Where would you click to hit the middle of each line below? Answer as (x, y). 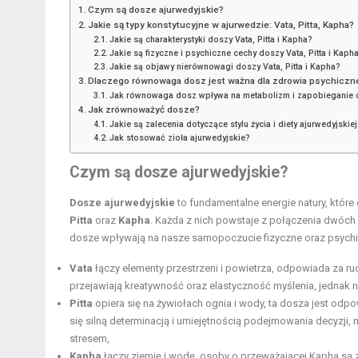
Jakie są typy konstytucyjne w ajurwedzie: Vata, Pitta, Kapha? (221, 25)
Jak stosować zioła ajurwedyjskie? (179, 138)
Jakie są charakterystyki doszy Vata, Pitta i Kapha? (211, 40)
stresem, (89, 339)
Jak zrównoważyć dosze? (144, 110)
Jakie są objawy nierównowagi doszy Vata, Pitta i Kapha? (225, 67)
